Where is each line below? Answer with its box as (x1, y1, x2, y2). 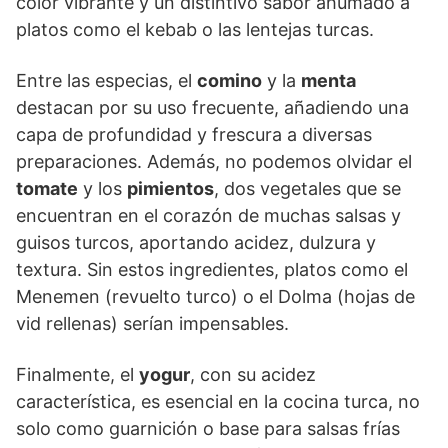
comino (197, 69, 262, 91)
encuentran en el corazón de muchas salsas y (16, 204, 401, 226)
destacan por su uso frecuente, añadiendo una (16, 96, 409, 118)
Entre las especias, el (16, 69, 197, 91)
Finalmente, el (16, 363, 139, 385)
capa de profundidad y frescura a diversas (16, 123, 372, 145)
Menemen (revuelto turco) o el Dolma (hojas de (16, 285, 415, 307)
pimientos (127, 177, 214, 199)
